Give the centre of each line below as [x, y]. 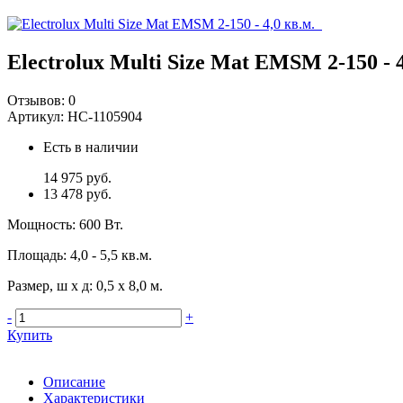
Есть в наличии [91, 147]
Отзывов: [36, 100]
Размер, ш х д [48, 285]
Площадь [35, 255]
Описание [74, 381]
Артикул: [37, 116]
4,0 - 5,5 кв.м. [111, 255]
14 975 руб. [77, 177]
